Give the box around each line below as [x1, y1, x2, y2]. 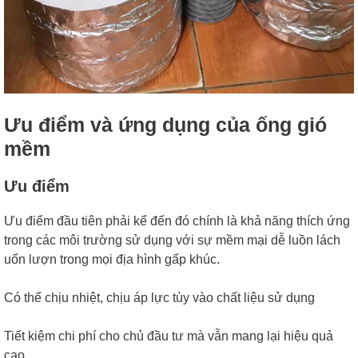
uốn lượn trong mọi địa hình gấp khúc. [4, 253, 220, 267]
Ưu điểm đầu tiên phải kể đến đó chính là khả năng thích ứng [4, 214, 350, 229]
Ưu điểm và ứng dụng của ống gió [4, 113, 327, 137]
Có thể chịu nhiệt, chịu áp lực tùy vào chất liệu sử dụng [4, 291, 315, 305]
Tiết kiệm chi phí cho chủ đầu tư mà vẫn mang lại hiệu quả [4, 329, 333, 344]
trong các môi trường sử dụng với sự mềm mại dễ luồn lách [4, 233, 340, 248]
